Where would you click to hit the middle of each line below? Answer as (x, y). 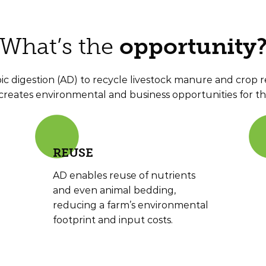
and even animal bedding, (114, 190)
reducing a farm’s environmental (131, 205)
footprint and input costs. (113, 220)
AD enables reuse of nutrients (124, 175)
